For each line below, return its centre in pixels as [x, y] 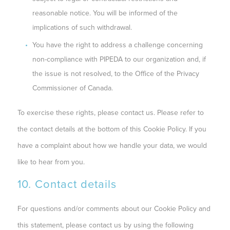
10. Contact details [67, 184]
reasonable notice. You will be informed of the [105, 13]
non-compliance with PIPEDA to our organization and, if [119, 59]
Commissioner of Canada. [72, 88]
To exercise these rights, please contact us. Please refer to [110, 112]
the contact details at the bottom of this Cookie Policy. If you [112, 129]
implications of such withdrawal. [82, 27]
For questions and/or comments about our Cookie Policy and [114, 208]
